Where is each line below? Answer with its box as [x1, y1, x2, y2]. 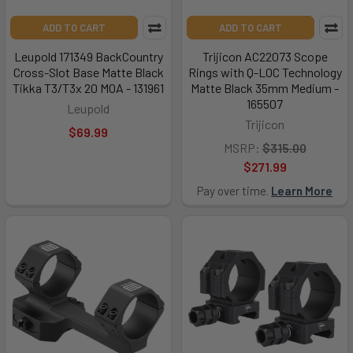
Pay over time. [197, 184, 271, 198]
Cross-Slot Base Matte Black [13, 65, 164, 80]
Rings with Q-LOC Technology [188, 65, 342, 80]
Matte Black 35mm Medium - [191, 80, 339, 95]
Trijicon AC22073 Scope [202, 49, 328, 64]
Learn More [271, 184, 333, 198]
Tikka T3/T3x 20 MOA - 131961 [13, 80, 164, 95]
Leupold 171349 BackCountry [13, 49, 163, 64]
